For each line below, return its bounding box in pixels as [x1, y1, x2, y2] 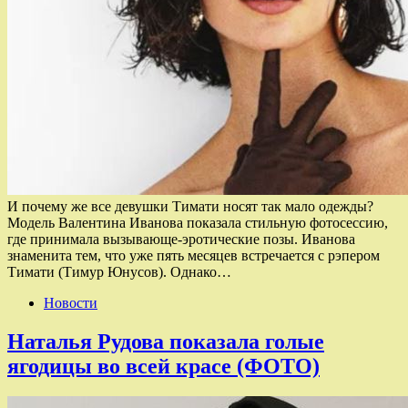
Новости [44, 294, 97, 311]
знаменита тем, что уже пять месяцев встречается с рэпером [7, 247, 380, 263]
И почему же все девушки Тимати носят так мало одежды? [7, 198, 373, 214]
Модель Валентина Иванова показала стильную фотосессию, [7, 214, 388, 230]
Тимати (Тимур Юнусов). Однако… [7, 263, 231, 280]
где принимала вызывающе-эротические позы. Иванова [7, 230, 355, 247]
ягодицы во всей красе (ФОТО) [7, 353, 320, 378]
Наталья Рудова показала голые [7, 329, 324, 353]
